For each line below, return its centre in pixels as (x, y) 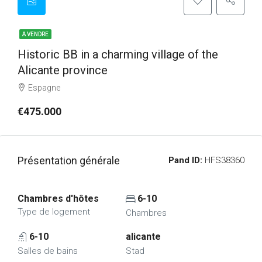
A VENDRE (35, 34)
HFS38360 (223, 160)
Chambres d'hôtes (58, 199)
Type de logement (54, 212)
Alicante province (63, 70)
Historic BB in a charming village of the (118, 54)
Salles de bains (48, 251)
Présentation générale (69, 161)
